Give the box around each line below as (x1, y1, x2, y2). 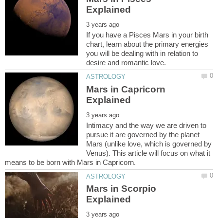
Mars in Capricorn (86, 84, 166, 94)
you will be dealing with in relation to (86, 49, 199, 58)
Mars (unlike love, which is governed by (86, 139, 212, 148)
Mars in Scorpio (86, 183, 157, 194)
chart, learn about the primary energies (86, 40, 209, 49)
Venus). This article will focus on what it (86, 148, 211, 157)
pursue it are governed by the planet (86, 130, 200, 139)
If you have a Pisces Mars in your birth (86, 31, 209, 39)
